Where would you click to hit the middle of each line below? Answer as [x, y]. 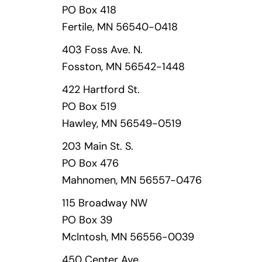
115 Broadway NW [105, 203]
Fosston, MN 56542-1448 [123, 67]
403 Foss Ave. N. [102, 50]
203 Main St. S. [98, 146]
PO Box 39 [87, 220]
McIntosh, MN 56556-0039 [128, 237]
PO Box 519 [89, 106]
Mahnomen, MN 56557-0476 [132, 180]
